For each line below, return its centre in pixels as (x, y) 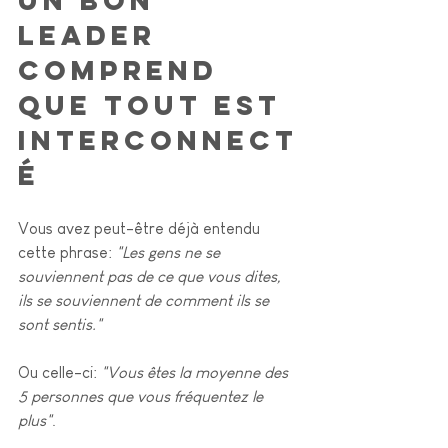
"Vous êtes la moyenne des (196, 372)
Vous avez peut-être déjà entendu (141, 228)
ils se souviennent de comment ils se (145, 300)
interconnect (158, 139)
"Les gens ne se (170, 252)
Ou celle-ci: (59, 372)
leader (93, 34)
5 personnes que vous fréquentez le (142, 396)
